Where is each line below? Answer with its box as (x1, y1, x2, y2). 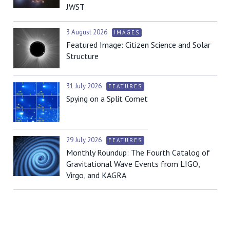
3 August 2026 (66, 27, 109, 36)
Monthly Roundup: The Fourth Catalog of (66, 147, 210, 158)
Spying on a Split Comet (66, 93, 148, 104)
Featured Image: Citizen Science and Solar (66, 39, 210, 50)
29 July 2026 (66, 135, 103, 144)
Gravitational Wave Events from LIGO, (66, 158, 200, 169)
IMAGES (114, 28, 140, 36)
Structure (66, 50, 99, 61)
